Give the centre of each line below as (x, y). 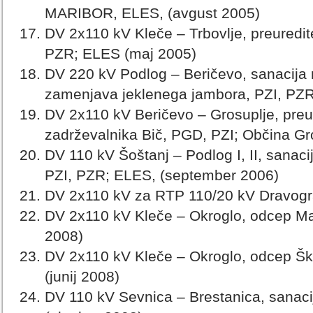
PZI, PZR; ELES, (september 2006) (162, 175)
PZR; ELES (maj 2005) (121, 54)
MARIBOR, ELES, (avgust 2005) (152, 13)
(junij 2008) (82, 277)
